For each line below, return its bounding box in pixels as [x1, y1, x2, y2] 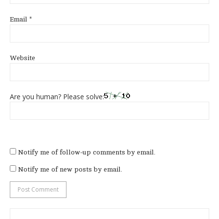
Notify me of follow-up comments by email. [18, 149, 155, 156]
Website [10, 54, 35, 62]
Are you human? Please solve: [10, 92, 104, 102]
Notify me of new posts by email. [18, 166, 122, 174]
